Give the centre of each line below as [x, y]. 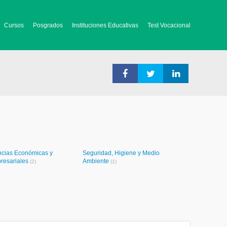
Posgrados [48, 25]
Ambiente [97, 161]
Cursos [14, 25]
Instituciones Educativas [105, 25]
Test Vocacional [169, 25]
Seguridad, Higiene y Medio [121, 153]
